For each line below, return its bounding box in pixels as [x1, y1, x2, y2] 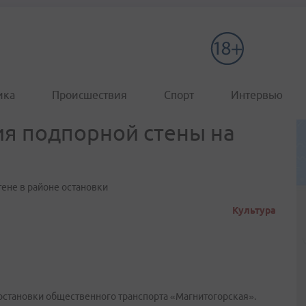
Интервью [231, 89, 283, 101]
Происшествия [52, 89, 127, 101]
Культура [232, 205, 276, 216]
